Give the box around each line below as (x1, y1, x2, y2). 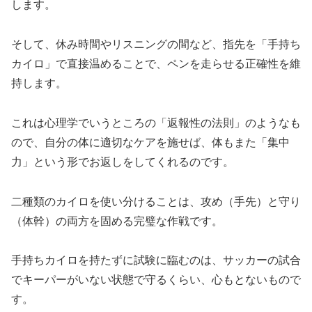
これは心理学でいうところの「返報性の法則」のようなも (11, 116, 301, 129)
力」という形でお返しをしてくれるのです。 (11, 155, 234, 168)
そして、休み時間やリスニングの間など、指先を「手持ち (11, 38, 301, 50)
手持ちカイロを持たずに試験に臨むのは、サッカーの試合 (11, 254, 301, 267)
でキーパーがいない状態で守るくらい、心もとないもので (11, 274, 301, 286)
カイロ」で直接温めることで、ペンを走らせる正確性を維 (11, 58, 301, 70)
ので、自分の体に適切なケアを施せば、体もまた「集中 (11, 136, 290, 148)
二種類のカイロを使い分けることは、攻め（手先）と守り (11, 195, 301, 208)
